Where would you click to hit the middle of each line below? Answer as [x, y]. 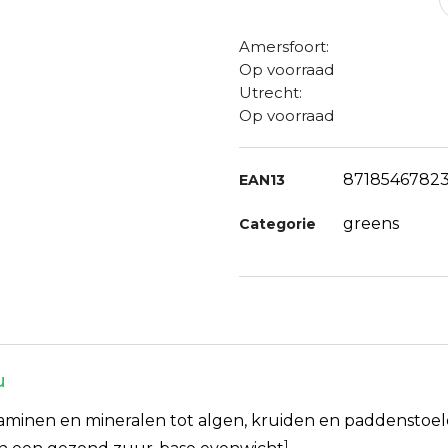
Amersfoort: [284, 46]
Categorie [277, 224]
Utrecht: [270, 92]
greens [371, 223]
